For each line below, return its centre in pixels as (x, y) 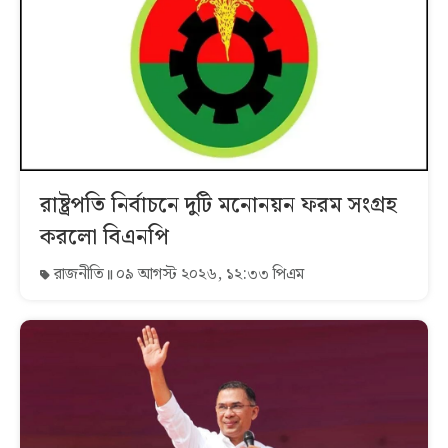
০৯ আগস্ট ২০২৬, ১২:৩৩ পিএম (208, 274)
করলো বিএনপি (104, 237)
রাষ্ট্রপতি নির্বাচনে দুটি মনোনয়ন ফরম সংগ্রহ (218, 205)
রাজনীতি (79, 274)
